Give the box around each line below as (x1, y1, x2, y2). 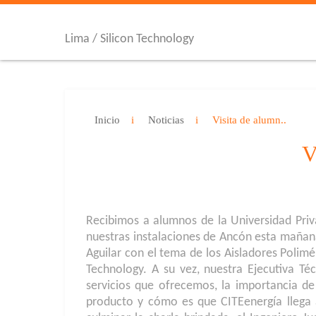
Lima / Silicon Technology (65, 32, 194, 46)
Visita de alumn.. (212, 114, 286, 126)
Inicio (95, 114, 120, 126)
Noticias (148, 114, 184, 126)
